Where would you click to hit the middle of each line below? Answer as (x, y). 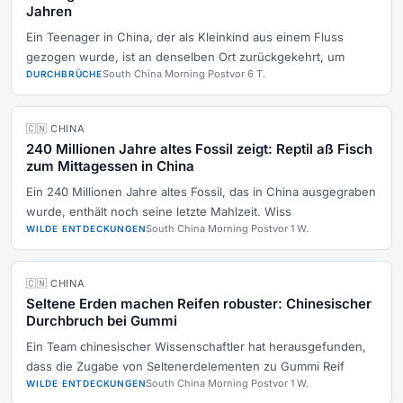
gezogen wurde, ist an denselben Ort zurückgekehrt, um (185, 57)
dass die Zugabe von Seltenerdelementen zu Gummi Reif (185, 366)
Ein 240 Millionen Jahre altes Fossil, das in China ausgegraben (201, 192)
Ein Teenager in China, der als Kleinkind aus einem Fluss (185, 37)
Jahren (49, 11)
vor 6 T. (247, 74)
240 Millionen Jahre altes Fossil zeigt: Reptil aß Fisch (199, 149)
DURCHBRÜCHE (64, 74)
